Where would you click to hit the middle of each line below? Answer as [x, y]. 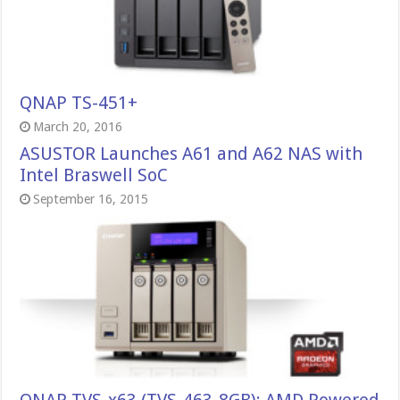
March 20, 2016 [78, 126]
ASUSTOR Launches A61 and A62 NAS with [192, 153]
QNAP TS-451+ [79, 102]
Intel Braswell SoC [94, 175]
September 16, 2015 [91, 199]
